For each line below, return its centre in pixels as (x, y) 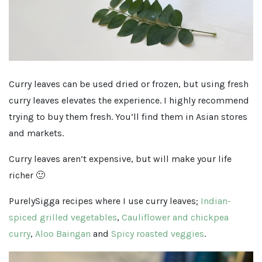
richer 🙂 (27, 175)
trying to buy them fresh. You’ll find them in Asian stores (128, 116)
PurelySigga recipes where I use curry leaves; (104, 201)
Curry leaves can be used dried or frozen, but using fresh (129, 84)
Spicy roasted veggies (158, 233)
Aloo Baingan (63, 233)
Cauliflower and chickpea (175, 217)
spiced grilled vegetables (63, 217)
